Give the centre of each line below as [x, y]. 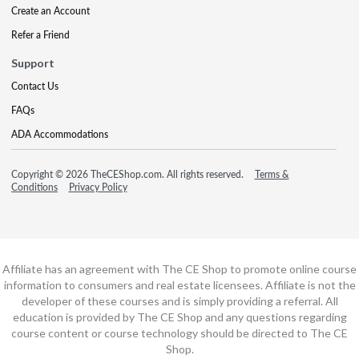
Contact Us [35, 86]
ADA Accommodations [60, 134]
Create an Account [50, 10]
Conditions [34, 187]
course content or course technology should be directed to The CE [179, 333]
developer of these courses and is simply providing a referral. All [179, 301]
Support [33, 63]
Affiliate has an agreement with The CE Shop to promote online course [179, 268]
